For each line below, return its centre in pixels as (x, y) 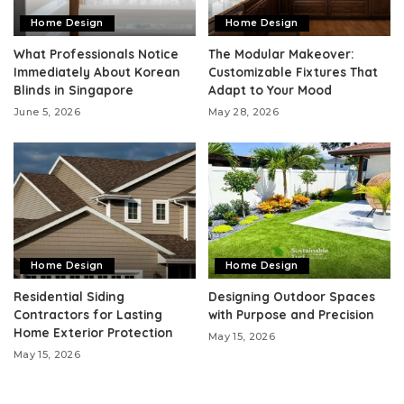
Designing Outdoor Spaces (292, 297)
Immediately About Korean (97, 71)
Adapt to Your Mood (270, 89)
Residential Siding (69, 297)
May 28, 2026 (244, 111)
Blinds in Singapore (73, 89)
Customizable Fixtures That (293, 71)
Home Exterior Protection (93, 333)
